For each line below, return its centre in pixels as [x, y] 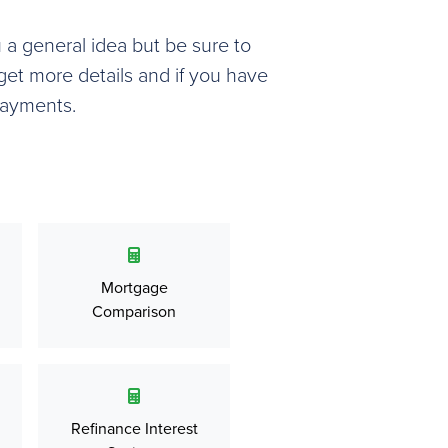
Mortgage [134, 288]
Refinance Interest [134, 429]
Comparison [134, 312]
